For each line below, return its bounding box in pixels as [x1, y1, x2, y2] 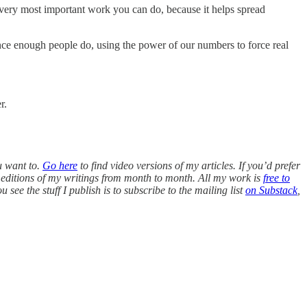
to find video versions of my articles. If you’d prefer [77, 159, 300, 171]
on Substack [245, 184, 297, 196]
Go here [42, 159, 77, 171]
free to [263, 171, 290, 184]
